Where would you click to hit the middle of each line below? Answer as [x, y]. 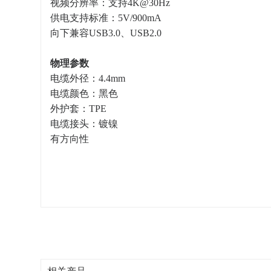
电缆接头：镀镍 [84, 124]
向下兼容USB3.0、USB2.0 [106, 33]
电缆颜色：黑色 [84, 93]
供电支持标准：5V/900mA [106, 18]
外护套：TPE [79, 109]
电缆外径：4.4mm [88, 78]
